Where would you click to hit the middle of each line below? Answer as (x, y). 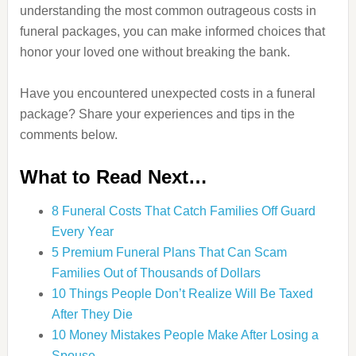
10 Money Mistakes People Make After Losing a (185, 335)
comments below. (68, 135)
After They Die (92, 314)
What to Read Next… (113, 177)
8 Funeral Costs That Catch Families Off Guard (183, 211)
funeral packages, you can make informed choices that (172, 31)
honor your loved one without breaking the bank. (155, 52)
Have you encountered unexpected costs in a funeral (167, 93)
